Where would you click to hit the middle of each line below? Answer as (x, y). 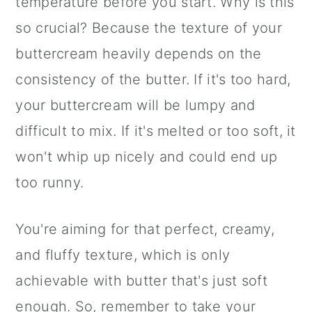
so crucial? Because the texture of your (149, 28)
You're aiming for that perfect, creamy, (145, 229)
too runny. (50, 183)
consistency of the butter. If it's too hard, (153, 80)
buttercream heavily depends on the (139, 54)
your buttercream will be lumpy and (135, 106)
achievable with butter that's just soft (142, 281)
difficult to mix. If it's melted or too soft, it (156, 131)
